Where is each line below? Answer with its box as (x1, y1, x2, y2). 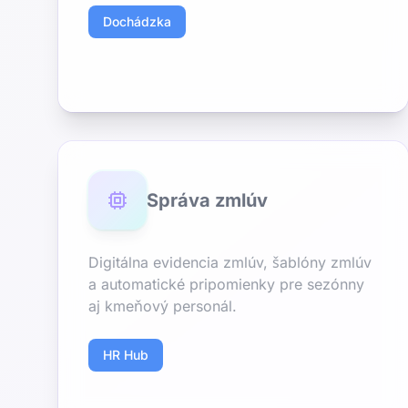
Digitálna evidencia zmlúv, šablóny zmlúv (88, 253, 372, 271)
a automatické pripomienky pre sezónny (88, 275, 364, 293)
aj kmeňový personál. (88, 297, 237, 315)
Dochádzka (103, 14, 171, 29)
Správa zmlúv (147, 189, 268, 211)
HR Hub (103, 347, 148, 362)
